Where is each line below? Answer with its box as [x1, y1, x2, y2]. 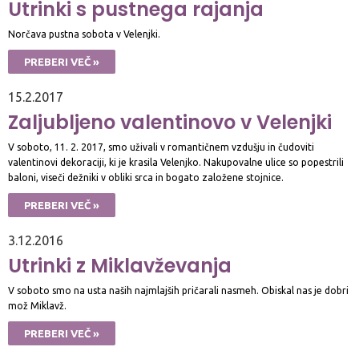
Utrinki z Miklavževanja [8, 252, 232, 279]
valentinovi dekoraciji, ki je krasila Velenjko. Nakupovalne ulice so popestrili [8, 157, 344, 167]
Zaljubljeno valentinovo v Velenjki [8, 109, 332, 135]
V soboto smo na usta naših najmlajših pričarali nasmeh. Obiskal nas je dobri [8, 285, 349, 296]
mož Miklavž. [8, 301, 67, 311]
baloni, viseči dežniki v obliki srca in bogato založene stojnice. [8, 172, 284, 183]
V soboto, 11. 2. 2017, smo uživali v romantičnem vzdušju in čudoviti [8, 142, 314, 152]
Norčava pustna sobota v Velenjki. [8, 29, 160, 39]
